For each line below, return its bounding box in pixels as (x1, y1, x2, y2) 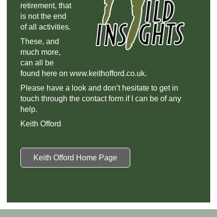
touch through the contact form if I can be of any (20, 94, 181, 103)
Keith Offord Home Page (33, 154, 117, 162)
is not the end (20, 12, 66, 20)
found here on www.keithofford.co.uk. (20, 69, 149, 77)
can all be (20, 59, 54, 67)
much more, (20, 48, 61, 56)
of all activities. (20, 23, 73, 31)
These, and (20, 37, 59, 46)
